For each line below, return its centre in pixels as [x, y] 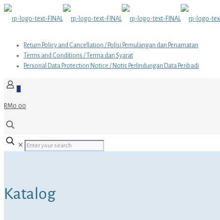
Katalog [30, 194]
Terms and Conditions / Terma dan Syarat [78, 55]
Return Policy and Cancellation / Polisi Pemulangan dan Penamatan [111, 45]
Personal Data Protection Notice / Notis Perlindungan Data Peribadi [111, 66]
